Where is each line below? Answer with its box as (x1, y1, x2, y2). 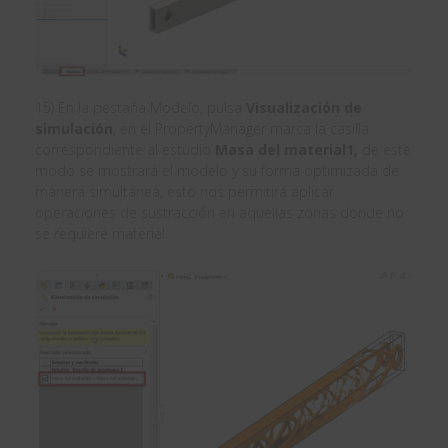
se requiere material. (35, 223, 168, 243)
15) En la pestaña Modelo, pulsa (35, 97, 246, 117)
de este (358, 139, 411, 159)
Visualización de (246, 97, 362, 117)
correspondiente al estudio (35, 139, 215, 159)
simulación (35, 118, 113, 138)
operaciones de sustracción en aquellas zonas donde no (35, 202, 404, 222)
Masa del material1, (215, 139, 358, 159)
